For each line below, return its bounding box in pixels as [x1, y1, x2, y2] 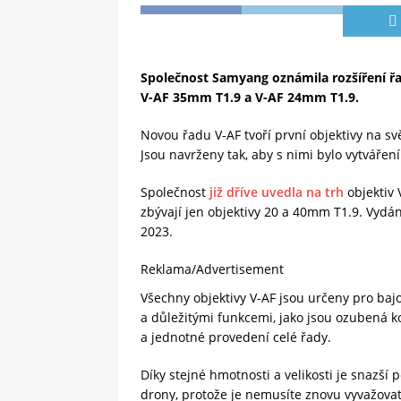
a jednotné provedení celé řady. [141, 328, 331, 346]
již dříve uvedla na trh [209, 183, 344, 201]
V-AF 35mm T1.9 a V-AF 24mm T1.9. [141, 89, 359, 107]
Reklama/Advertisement [141, 260, 284, 278]
